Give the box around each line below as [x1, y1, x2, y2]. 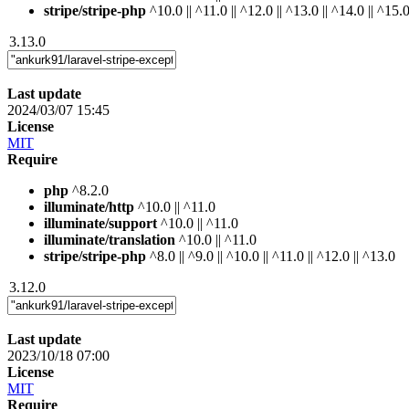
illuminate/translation [44, 231, 175, 247]
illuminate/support [44, 215, 157, 231]
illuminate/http [44, 198, 134, 215]
